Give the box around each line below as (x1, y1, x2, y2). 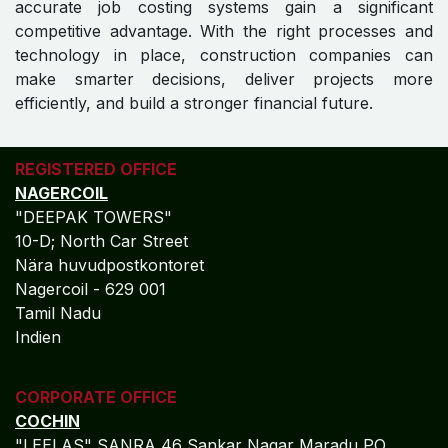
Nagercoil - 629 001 (15, 279, 171, 300)
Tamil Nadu (15, 303, 101, 324)
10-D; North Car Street (15, 231, 193, 252)
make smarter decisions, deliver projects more (15, 69, 433, 90)
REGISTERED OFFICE (15, 159, 181, 180)
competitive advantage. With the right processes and (15, 21, 433, 42)
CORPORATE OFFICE (15, 387, 185, 408)
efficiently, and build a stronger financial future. (15, 93, 373, 114)
